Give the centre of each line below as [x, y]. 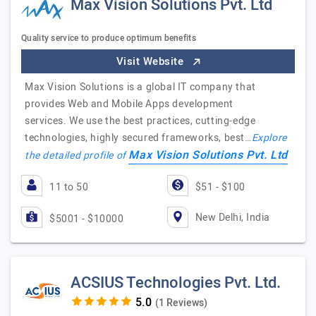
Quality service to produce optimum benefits [109, 38]
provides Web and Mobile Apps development [129, 104]
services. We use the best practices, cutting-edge [140, 121]
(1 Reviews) [181, 303]
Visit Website [151, 61]
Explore [269, 138]
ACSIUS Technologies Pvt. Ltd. [176, 283]
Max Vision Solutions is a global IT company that [140, 87]
